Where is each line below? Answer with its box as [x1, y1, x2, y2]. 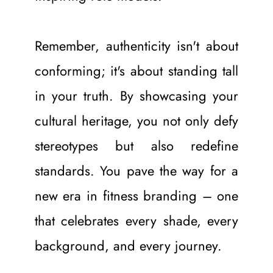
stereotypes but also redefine [34, 135, 239, 155]
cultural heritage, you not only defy [34, 110, 239, 130]
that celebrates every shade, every [34, 210, 239, 230]
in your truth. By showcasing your [34, 85, 239, 105]
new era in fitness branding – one [34, 185, 239, 205]
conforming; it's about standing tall [34, 60, 239, 80]
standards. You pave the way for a [34, 160, 239, 180]
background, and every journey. [34, 235, 222, 255]
